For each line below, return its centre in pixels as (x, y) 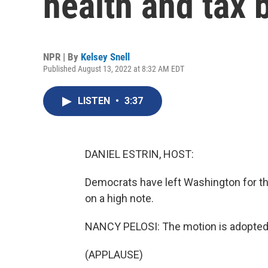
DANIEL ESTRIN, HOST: (139, 154)
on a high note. (119, 198)
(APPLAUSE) (114, 255)
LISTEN (95, 101)
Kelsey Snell (105, 57)
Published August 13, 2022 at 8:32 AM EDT (114, 69)
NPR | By (62, 57)
